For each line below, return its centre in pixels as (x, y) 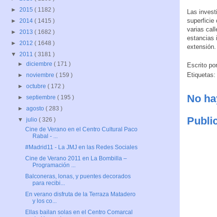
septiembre (42, 98)
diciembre (40, 64)
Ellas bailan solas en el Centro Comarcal (79, 212)
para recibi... (48, 183)
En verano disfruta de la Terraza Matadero (80, 194)
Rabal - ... (45, 136)
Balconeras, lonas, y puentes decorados (78, 177)
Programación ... (54, 165)
